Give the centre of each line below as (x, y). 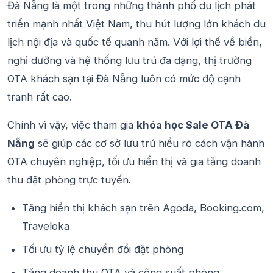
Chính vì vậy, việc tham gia (72, 125)
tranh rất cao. (40, 97)
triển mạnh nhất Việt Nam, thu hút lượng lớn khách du (136, 24)
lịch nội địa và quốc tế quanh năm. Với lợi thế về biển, (135, 42)
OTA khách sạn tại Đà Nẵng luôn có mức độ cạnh (124, 79)
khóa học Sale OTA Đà (193, 125)
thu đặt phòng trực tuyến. (69, 180)
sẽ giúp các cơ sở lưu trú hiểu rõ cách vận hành (150, 143)
